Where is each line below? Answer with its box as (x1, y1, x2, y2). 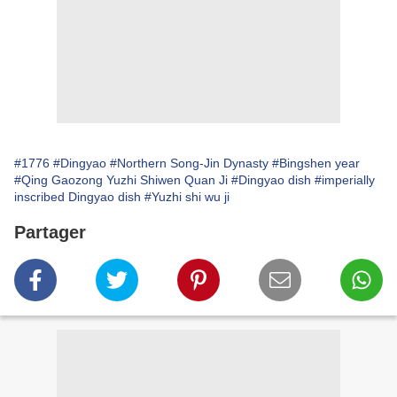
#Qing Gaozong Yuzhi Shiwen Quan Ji (14, 173, 228, 188)
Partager (14, 222, 86, 243)
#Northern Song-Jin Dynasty (110, 156, 269, 171)
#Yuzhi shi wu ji (144, 190, 230, 205)
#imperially (315, 173, 375, 188)
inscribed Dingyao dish (14, 190, 141, 205)
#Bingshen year (272, 156, 360, 171)
